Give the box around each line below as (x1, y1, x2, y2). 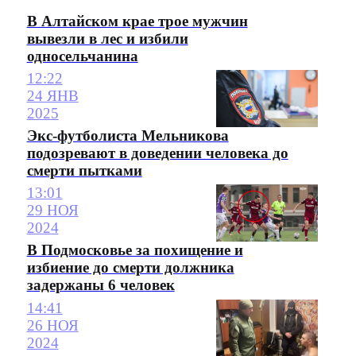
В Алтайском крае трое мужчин (26, 12, 248, 29)
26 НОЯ (26, 316, 79, 334)
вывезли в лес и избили (26, 29, 188, 47)
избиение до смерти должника (26, 259, 234, 277)
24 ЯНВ (26, 87, 79, 104)
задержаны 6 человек (26, 277, 175, 294)
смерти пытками (26, 161, 142, 179)
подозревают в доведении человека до (26, 144, 288, 161)
